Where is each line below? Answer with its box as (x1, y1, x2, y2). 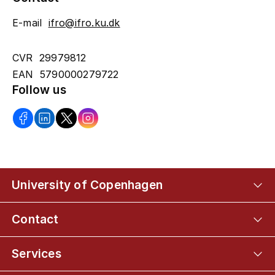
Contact (12, 212, 59, 227)
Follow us (12, 82, 66, 97)
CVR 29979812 (12, 51, 87, 64)
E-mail (12, 16, 48, 29)
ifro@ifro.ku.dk (48, 16, 120, 29)
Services (12, 246, 61, 261)
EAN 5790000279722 (12, 68, 119, 80)
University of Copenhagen (12, 177, 163, 192)
